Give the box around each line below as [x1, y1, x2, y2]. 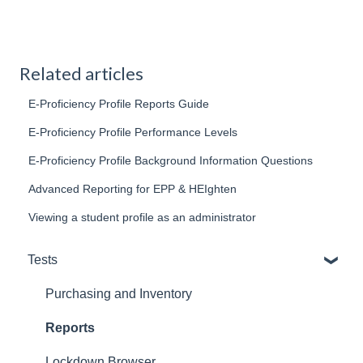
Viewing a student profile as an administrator [28, 211, 257, 224]
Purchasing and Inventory [45, 287, 192, 301]
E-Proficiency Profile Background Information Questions [28, 154, 314, 168]
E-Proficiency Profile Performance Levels [28, 126, 238, 139]
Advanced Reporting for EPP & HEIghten [28, 182, 237, 196]
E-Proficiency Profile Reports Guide [28, 97, 210, 111]
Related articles [19, 62, 143, 85]
